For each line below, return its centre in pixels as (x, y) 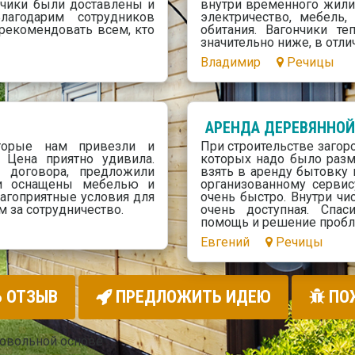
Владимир (230, 63)
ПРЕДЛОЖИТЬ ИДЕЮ (191, 297)
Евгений (225, 242)
